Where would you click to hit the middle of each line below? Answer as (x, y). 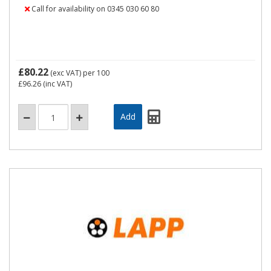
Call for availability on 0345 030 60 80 (94, 9)
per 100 (96, 73)
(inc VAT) (57, 84)
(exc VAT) (66, 73)
